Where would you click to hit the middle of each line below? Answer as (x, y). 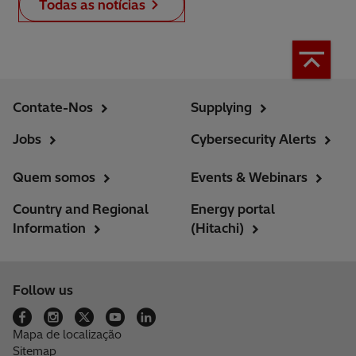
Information (49, 228)
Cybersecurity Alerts (253, 139)
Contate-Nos (53, 107)
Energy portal (233, 209)
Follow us (43, 290)
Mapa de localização (67, 334)
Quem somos (54, 177)
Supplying (221, 107)
